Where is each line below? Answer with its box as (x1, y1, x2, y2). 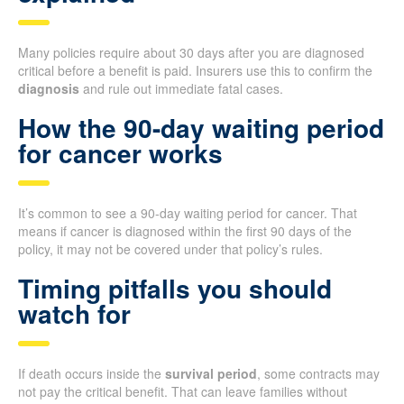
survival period (165, 364, 257, 383)
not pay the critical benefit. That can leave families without (18, 382, 347, 401)
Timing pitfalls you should (18, 270, 332, 308)
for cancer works (18, 134, 223, 172)
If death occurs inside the (18, 364, 165, 383)
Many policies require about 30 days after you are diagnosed (18, 43, 364, 62)
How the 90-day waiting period (18, 109, 384, 147)
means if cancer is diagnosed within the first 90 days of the (18, 222, 352, 241)
